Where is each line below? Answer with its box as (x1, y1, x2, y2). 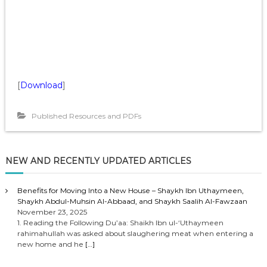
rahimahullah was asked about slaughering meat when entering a (17, 229, 253, 238)
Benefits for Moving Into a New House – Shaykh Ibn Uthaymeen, (17, 186, 244, 195)
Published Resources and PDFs (31, 111, 141, 121)
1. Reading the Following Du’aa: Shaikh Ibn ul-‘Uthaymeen (17, 218, 223, 228)
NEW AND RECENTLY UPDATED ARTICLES (5, 156, 191, 167)
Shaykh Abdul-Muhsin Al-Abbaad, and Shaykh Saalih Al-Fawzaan (17, 197, 247, 206)
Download (20, 80, 63, 91)
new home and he (17, 240, 85, 249)
